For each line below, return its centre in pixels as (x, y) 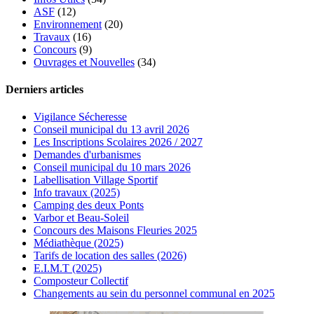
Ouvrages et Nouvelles (84, 62)
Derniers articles (45, 90)
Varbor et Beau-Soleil (81, 218)
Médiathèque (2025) (78, 243)
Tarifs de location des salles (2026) (110, 256)
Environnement (68, 24)
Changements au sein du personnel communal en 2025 (154, 294)
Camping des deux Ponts (89, 205)
